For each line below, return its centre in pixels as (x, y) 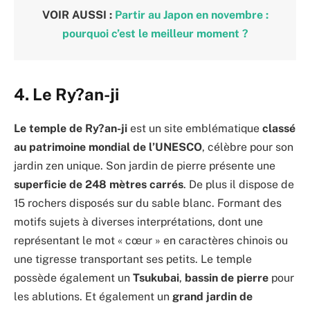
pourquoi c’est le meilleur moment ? (155, 33)
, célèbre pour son (248, 147)
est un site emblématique (195, 128)
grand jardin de (212, 296)
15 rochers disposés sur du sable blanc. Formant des (148, 203)
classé (279, 128)
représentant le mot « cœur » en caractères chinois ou (151, 240)
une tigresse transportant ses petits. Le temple (133, 259)
